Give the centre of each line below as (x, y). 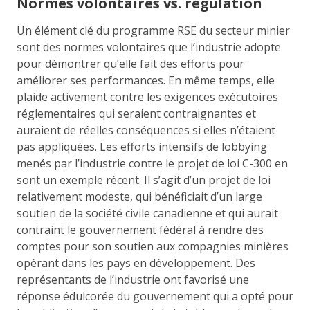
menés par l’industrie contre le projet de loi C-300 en (152, 163)
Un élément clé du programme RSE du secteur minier (153, 30)
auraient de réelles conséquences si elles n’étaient (146, 130)
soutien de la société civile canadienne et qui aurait (147, 213)
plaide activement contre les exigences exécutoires (147, 97)
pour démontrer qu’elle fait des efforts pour (130, 63)
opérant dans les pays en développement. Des (136, 263)
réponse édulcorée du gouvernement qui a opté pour (155, 296)
